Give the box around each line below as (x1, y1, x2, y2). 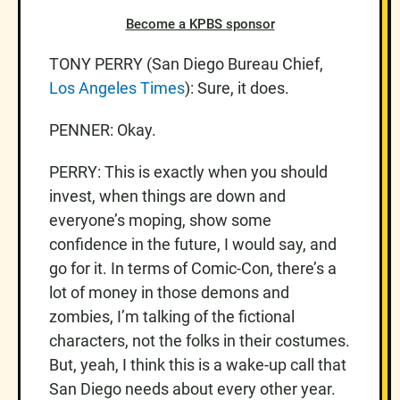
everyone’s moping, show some (49, 210, 271, 229)
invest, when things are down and (49, 186, 286, 205)
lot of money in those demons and (49, 282, 289, 302)
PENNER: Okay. (49, 120, 156, 139)
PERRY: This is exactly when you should (49, 162, 328, 181)
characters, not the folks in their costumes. (49, 330, 350, 350)
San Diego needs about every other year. (49, 379, 336, 398)
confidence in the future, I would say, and (49, 234, 337, 254)
